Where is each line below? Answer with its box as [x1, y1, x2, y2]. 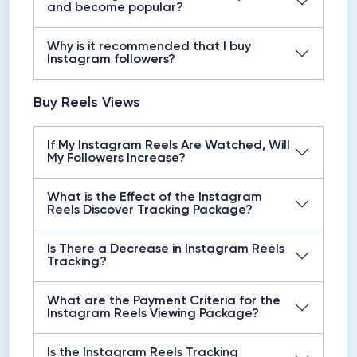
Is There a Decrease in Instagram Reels [47, 243, 284, 256]
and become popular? [47, 2, 183, 14]
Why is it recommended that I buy [47, 41, 251, 53]
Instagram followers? [47, 53, 175, 66]
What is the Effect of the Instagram [47, 191, 262, 204]
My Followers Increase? [47, 152, 186, 165]
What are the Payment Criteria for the [47, 295, 280, 308]
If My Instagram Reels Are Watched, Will [47, 139, 290, 152]
